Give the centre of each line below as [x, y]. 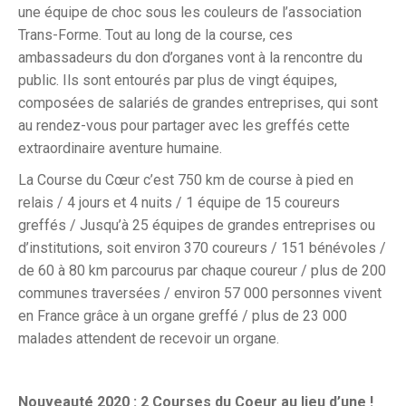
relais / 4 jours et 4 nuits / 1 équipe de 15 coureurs [179, 203]
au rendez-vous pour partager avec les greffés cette [184, 126]
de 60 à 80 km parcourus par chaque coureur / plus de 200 [202, 271]
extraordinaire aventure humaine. [120, 148]
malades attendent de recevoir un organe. [149, 338]
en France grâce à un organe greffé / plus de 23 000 [183, 316]
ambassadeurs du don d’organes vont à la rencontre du [190, 58]
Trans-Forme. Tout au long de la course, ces [155, 35]
